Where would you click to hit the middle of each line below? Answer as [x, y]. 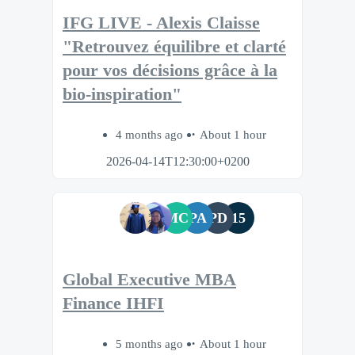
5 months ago [151, 343]
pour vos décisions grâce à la [170, 71]
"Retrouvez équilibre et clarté [174, 47]
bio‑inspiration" [122, 95]
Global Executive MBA [149, 279]
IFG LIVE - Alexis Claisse [161, 23]
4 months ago [151, 135]
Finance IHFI [113, 303]
